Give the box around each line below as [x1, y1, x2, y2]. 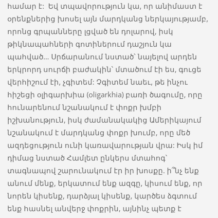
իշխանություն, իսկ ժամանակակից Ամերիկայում [7, 115, 201, 125]
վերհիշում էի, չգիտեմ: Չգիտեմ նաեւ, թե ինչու [7, 77, 188, 87]
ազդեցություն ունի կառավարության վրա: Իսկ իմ [7, 140, 203, 150]
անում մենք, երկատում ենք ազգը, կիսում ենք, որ [7, 178, 202, 188]
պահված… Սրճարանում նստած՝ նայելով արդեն [7, 52, 197, 62]
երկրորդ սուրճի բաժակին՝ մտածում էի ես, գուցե [7, 64, 201, 74]
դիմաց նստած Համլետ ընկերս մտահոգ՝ [7, 153, 167, 163]
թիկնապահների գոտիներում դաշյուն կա [7, 39, 172, 49]
